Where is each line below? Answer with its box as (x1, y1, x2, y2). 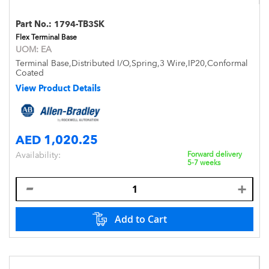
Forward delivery (187, 150, 242, 159)
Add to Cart (114, 212, 167, 226)
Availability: (16, 150, 61, 160)
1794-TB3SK (54, 19, 104, 29)
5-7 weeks (187, 158, 220, 167)
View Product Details (16, 83, 101, 93)
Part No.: (16, 19, 54, 29)
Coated (16, 68, 44, 77)
